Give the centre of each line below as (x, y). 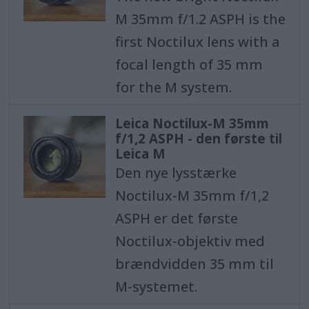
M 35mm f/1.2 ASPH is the (200, 19)
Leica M (140, 153)
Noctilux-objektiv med (190, 241)
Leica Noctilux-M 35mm (192, 123)
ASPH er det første (176, 218)
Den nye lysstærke (176, 172)
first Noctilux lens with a (197, 42)
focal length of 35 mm (189, 65)
